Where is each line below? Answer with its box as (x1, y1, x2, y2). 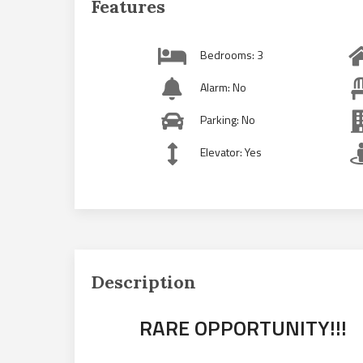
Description (91, 271, 196, 293)
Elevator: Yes (200, 143, 262, 160)
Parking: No (200, 111, 255, 128)
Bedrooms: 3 (200, 46, 263, 63)
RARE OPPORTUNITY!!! (139, 311, 347, 344)
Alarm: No (200, 79, 246, 96)
